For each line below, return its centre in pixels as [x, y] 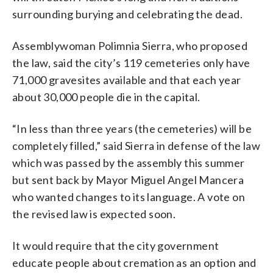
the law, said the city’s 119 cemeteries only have [131, 62]
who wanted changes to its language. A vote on [129, 197]
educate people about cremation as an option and [134, 262]
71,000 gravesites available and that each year [127, 80]
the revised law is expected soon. [94, 214]
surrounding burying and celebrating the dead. [127, 14]
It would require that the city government [116, 245]
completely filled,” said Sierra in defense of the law [136, 145]
